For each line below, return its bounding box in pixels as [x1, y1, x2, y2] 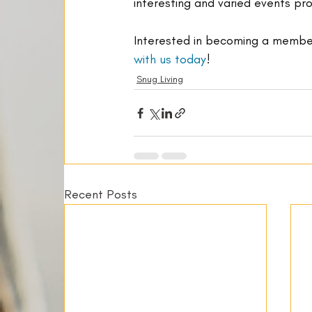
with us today [134, 52, 206, 67]
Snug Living [136, 73, 183, 85]
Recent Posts [64, 187, 137, 202]
